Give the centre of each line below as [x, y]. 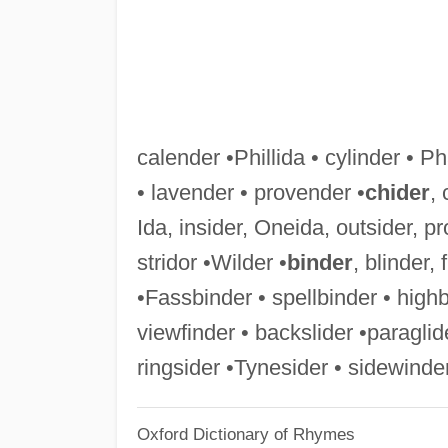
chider [397, 192]
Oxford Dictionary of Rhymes [245, 434]
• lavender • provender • [250, 192]
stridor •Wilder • [211, 262]
